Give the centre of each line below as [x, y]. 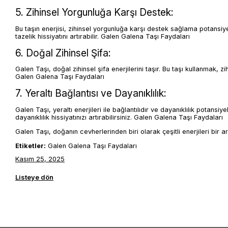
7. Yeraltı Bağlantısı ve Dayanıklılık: [91, 93]
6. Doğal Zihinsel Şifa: [63, 53]
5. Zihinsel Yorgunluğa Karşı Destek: [94, 12]
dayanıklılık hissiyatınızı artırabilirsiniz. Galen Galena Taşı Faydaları [119, 118]
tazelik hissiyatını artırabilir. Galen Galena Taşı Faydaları [103, 36]
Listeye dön [34, 177]
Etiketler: [31, 146]
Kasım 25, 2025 [40, 159]
